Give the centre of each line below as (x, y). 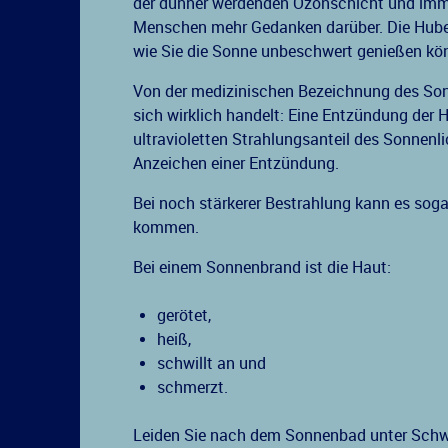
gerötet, (184, 315)
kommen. (166, 227)
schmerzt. (193, 387)
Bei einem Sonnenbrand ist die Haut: (262, 267)
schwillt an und (212, 363)
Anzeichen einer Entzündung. (236, 163)
